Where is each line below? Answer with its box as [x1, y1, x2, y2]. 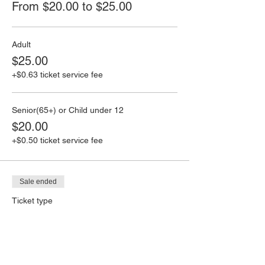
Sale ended [20, 177, 57, 186]
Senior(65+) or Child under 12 [12, 105, 124, 115]
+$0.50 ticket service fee [12, 135, 103, 145]
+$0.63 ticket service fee [12, 69, 103, 79]
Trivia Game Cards [12, 209, 110, 224]
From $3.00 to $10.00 [12, 249, 125, 264]
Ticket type [12, 195, 53, 205]
